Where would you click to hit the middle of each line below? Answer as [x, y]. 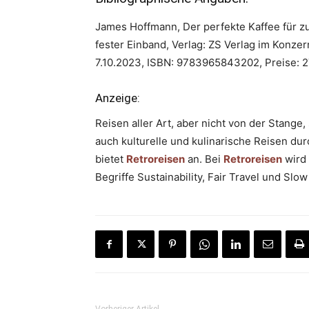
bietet [111, 159]
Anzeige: [118, 98]
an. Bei [204, 159]
